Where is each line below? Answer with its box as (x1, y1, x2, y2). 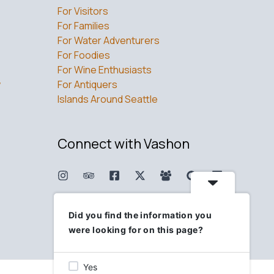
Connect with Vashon (57, 134, 190, 153)
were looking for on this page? (68, 224, 204, 235)
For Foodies (57, 48, 110, 62)
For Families (57, 18, 109, 32)
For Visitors (57, 4, 108, 18)
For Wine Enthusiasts (57, 62, 152, 76)
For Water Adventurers (57, 33, 160, 47)
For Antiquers (57, 77, 117, 91)
